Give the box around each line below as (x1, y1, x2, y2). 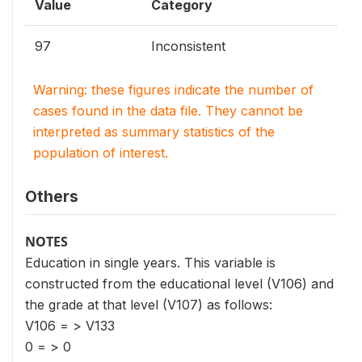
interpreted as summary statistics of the (33, 124, 275, 140)
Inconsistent (151, 38, 225, 54)
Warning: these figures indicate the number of (33, 82, 314, 98)
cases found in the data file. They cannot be (33, 103, 303, 119)
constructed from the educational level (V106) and (25, 276, 334, 292)
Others (25, 187, 78, 206)
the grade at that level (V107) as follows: (25, 297, 272, 313)
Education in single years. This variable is (25, 255, 276, 271)
